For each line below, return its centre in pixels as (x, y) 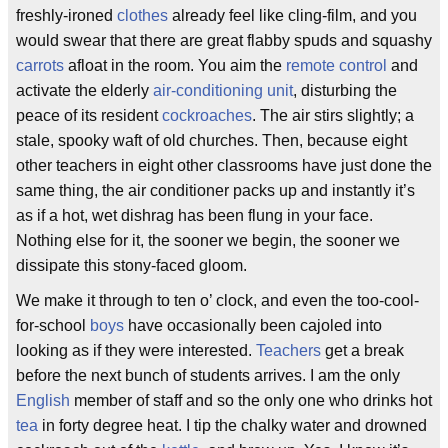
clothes (142, 15)
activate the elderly (84, 90)
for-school (53, 325)
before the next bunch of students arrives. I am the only (208, 375)
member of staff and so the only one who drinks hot (251, 400)
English (43, 400)
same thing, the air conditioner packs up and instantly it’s (215, 190)
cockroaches (207, 115)
